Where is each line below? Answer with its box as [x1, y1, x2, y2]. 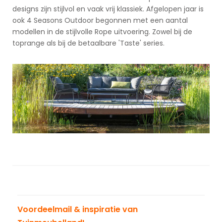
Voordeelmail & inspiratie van [17, 203, 138, 215]
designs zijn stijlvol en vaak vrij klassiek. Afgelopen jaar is [12, 4, 204, 14]
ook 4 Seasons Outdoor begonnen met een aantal [12, 15, 188, 26]
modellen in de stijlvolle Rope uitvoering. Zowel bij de [12, 27, 192, 37]
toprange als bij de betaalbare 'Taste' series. [12, 38, 166, 49]
